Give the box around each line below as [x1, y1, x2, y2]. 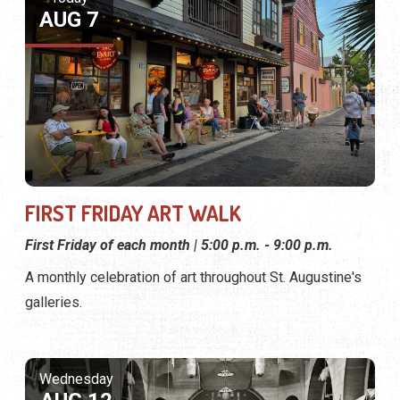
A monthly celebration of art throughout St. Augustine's [25, 268, 362, 286]
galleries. [25, 293, 82, 311]
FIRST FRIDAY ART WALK [25, 198, 241, 227]
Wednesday [39, 370, 113, 387]
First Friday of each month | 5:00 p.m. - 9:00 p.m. [25, 236, 333, 254]
